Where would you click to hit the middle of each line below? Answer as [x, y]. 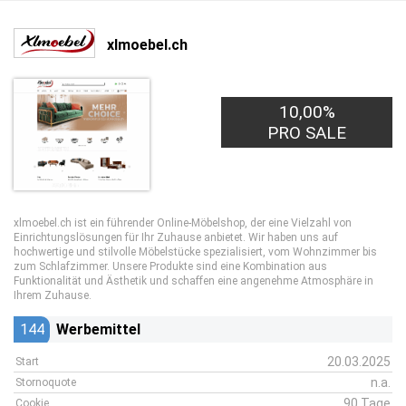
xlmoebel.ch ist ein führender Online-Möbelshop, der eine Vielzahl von [183, 223]
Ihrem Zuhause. [53, 295]
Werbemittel [98, 329]
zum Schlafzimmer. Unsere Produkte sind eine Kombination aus [170, 266]
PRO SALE [307, 133]
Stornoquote [46, 382]
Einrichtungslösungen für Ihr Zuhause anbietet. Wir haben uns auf [176, 237]
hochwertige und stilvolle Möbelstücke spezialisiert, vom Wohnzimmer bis [195, 252]
